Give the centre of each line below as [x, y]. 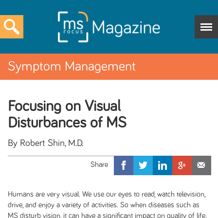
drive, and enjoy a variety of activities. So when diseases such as [103, 205]
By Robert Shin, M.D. [45, 143]
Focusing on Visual [64, 107]
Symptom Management [72, 67]
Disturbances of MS [67, 123]
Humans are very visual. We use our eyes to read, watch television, [106, 194]
